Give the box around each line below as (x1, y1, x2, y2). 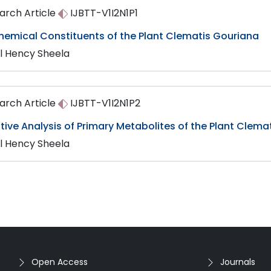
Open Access (31, 256, 88, 268)
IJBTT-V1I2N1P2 (68, 96, 140, 110)
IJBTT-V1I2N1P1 (68, 6, 138, 20)
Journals (220, 256, 255, 268)
